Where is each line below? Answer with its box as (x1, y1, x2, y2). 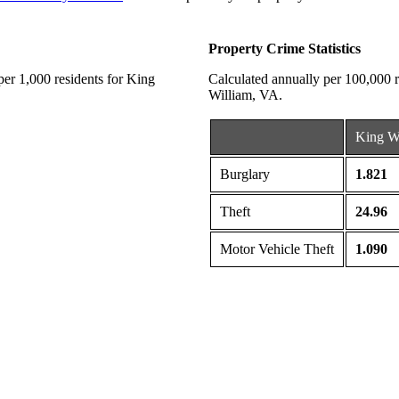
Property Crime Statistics (208, 41, 361, 57)
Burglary (220, 167, 270, 183)
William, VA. (208, 87, 282, 103)
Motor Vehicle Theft (220, 241, 334, 257)
